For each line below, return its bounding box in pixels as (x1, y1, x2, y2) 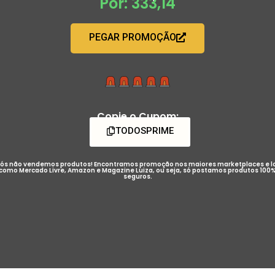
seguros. (123, 171, 152, 181)
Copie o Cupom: (96, 109, 179, 123)
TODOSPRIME (115, 125, 174, 136)
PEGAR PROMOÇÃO (89, 31, 176, 43)
